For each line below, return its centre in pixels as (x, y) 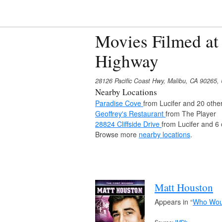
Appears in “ (174, 201)
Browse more (117, 134)
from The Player (191, 113)
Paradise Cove (119, 103)
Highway (127, 60)
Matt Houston (184, 187)
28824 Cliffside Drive (128, 124)
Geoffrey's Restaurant (130, 113)
